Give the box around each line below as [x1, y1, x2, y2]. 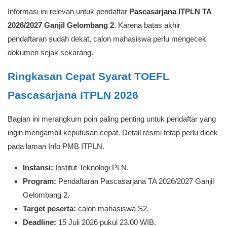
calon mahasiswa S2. [76, 204, 149, 213]
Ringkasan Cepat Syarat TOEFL [8, 70, 169, 82]
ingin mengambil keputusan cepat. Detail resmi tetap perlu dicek [8, 128, 218, 137]
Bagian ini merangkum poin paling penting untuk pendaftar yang [8, 115, 216, 123]
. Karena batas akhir [114, 21, 180, 29]
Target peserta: [23, 204, 76, 213]
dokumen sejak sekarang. [8, 48, 93, 57]
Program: [23, 177, 56, 185]
